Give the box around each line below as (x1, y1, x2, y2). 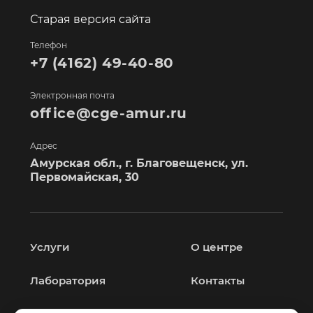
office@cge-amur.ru (30, 104, 187, 122)
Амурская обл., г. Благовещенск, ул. (30, 156, 248, 170)
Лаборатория (30, 273, 105, 287)
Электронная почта (30, 89, 115, 101)
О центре (191, 240, 243, 254)
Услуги (30, 240, 70, 254)
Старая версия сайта (30, 12, 151, 26)
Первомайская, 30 (30, 170, 139, 184)
